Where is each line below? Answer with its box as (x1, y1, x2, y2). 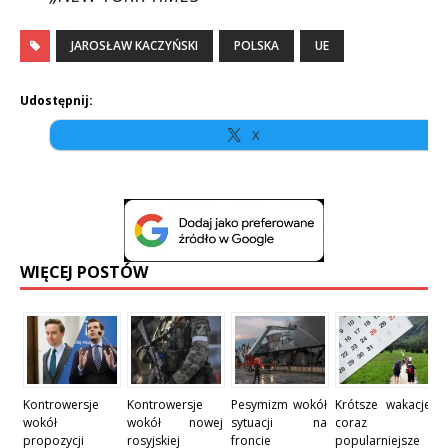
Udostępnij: (20, 92, 93, 109)
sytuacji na (231, 413, 327, 431)
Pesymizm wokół (231, 395, 327, 413)
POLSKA (234, 37, 279, 54)
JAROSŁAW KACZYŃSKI (71, 37, 198, 54)
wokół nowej (127, 413, 223, 431)
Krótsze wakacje (335, 395, 431, 413)
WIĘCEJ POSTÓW (20, 261, 148, 284)
